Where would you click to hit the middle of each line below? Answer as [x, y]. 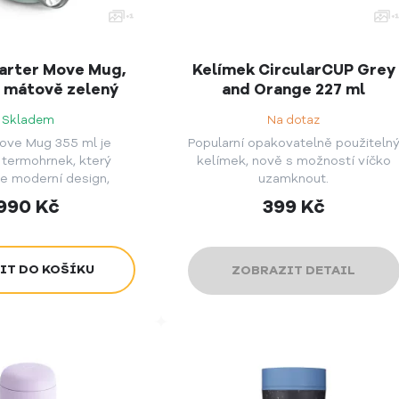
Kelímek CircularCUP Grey [293, 69]
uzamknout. [294, 178]
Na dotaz [294, 120]
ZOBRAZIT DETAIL [294, 270]
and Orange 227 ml [294, 89]
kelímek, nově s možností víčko [293, 160]
